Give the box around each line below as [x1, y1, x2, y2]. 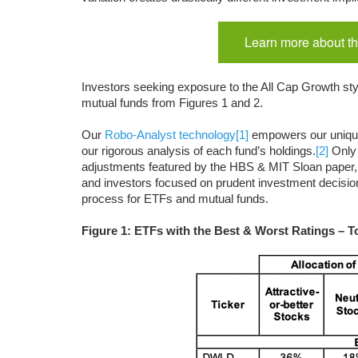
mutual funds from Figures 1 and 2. [82, 96, 263, 109]
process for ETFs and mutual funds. [82, 192, 268, 205]
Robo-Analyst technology [105, 128, 236, 141]
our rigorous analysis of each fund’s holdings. [82, 144, 316, 157]
